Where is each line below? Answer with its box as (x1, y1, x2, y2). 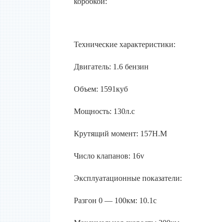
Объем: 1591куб (74, 85, 128, 93)
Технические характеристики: (74, 40, 176, 49)
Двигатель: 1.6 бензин (74, 62, 149, 71)
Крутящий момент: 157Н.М (74, 129, 167, 138)
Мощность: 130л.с (74, 107, 135, 115)
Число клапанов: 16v (74, 152, 145, 160)
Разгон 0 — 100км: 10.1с (74, 196, 157, 205)
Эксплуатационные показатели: (74, 174, 182, 182)
